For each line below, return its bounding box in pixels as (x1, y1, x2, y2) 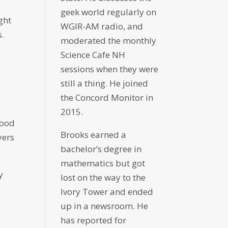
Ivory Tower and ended (61, 186, 154, 198)
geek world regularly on (61, 6, 157, 18)
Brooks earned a (61, 129, 127, 141)
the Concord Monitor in (61, 92, 154, 104)
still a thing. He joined (61, 77, 149, 90)
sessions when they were (61, 63, 159, 75)
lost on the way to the (61, 172, 146, 184)
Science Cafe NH (61, 49, 126, 61)
